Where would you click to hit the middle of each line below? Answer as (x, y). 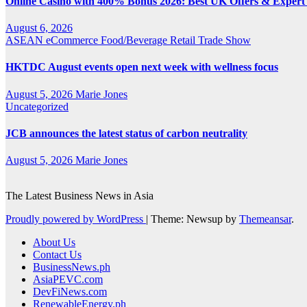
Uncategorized (37, 106)
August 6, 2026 (39, 28)
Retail (184, 40)
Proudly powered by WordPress (76, 219)
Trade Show (224, 40)
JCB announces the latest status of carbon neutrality (126, 133)
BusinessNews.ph (72, 267)
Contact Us (57, 255)
